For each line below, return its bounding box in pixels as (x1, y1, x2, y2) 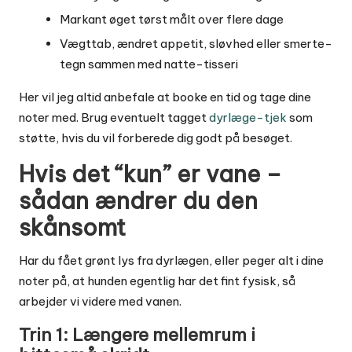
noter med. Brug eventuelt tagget (19, 110, 209, 126)
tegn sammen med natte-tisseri (60, 57, 238, 72)
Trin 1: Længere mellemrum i (19, 324, 255, 346)
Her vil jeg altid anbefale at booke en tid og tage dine (19, 90, 311, 105)
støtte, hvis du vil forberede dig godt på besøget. (19, 130, 292, 146)
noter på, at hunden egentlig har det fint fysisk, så (19, 273, 295, 289)
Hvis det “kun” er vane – (19, 159, 281, 189)
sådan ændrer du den (19, 186, 258, 216)
